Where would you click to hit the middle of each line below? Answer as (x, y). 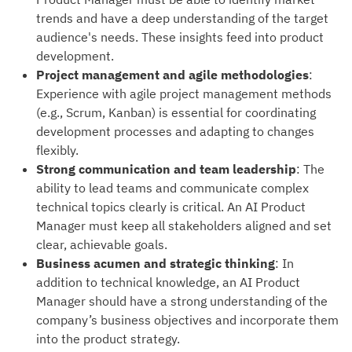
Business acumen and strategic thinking (156, 263)
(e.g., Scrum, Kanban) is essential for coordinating (176, 112)
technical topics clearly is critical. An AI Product (171, 207)
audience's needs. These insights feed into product (180, 37)
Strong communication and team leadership (166, 169)
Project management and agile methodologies (172, 75)
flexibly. (57, 150)
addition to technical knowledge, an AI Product (168, 282)
